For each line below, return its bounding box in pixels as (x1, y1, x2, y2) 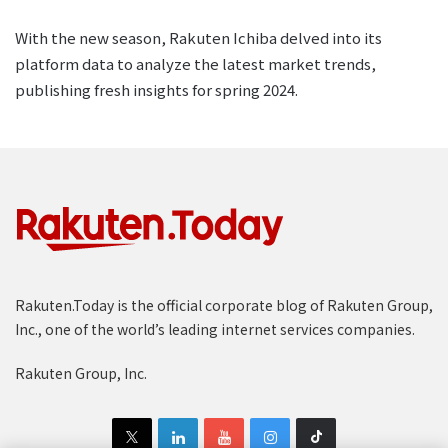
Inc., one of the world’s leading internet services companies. (15, 319, 415, 339)
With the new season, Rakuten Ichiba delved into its (15, 27, 382, 48)
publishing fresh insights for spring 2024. (15, 79, 298, 100)
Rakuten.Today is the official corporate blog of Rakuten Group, (15, 295, 433, 315)
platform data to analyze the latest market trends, (15, 53, 376, 74)
